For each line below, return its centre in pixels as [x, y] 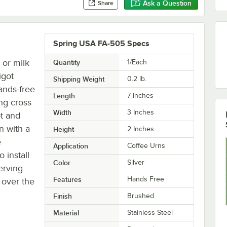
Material [66, 213]
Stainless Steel [150, 212]
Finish [62, 196]
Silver [136, 162]
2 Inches [141, 129]
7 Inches [141, 95]
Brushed [141, 196]
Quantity [66, 62]
